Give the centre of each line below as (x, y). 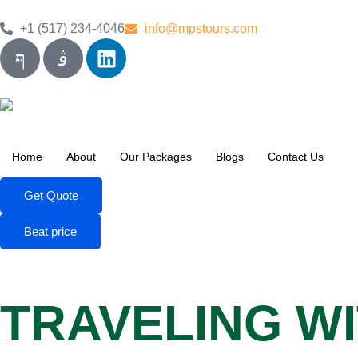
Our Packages (156, 156)
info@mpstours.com (201, 28)
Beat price (50, 231)
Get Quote (51, 195)
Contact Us (296, 156)
